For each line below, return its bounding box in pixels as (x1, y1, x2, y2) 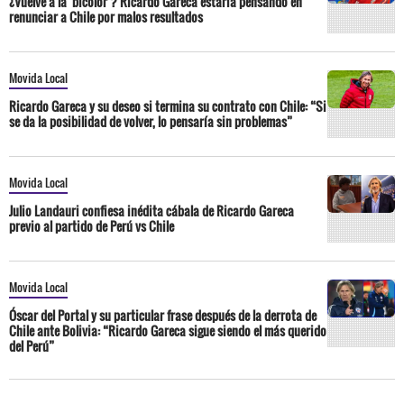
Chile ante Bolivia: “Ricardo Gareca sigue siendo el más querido (9, 320, 326, 340)
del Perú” (9, 335, 54, 355)
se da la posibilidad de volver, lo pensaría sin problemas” (9, 111, 292, 131)
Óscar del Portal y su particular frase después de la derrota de (9, 305, 317, 325)
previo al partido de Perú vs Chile (9, 216, 174, 235)
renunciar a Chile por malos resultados (9, 6, 203, 26)
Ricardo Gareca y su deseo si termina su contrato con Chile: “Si (9, 96, 326, 115)
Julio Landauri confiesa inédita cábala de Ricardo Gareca (9, 200, 294, 220)
